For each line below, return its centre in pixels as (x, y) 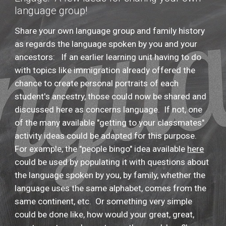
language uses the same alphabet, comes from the (111, 188)
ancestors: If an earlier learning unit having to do (108, 57)
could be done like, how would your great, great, (105, 214)
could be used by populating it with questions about (112, 162)
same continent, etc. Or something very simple (104, 201)
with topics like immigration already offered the (105, 70)
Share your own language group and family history (110, 31)
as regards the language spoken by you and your (106, 44)
